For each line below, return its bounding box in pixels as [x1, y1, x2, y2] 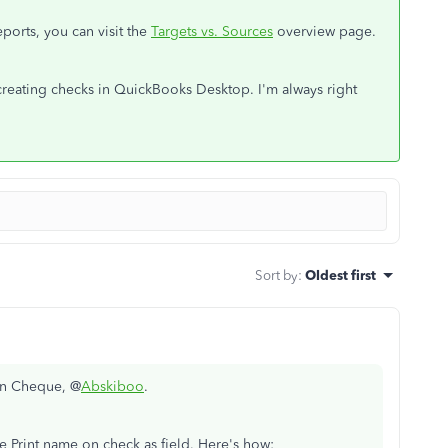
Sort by [255, 266, 298, 283]
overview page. [273, 22, 380, 40]
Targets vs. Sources [151, 22, 273, 40]
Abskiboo [81, 377, 144, 395]
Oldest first [305, 266, 376, 283]
